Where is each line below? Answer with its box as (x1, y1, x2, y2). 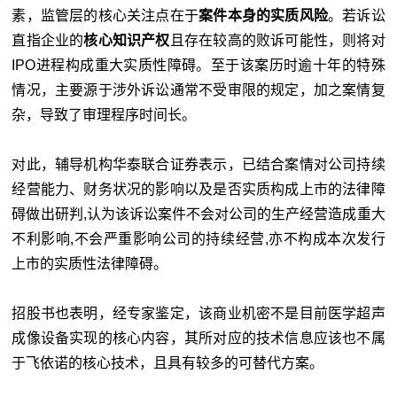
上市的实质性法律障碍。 (12, 256, 168, 271)
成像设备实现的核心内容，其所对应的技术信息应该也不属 (12, 331, 385, 346)
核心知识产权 (83, 33, 170, 48)
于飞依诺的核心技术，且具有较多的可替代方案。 (12, 355, 324, 370)
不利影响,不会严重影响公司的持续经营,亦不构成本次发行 (12, 231, 385, 246)
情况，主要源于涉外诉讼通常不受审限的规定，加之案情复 (12, 82, 385, 97)
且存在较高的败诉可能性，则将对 (169, 33, 385, 48)
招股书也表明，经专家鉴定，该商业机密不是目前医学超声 (12, 306, 385, 321)
